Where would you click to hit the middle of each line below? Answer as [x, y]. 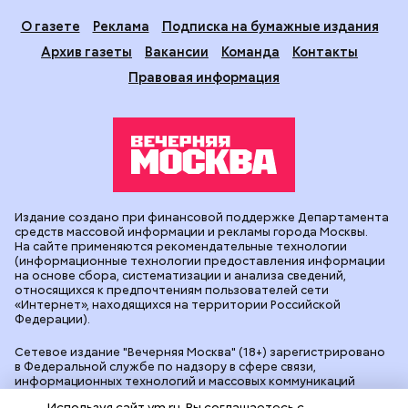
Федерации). [52, 319]
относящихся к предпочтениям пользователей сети [172, 290]
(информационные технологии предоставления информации [200, 260]
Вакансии [177, 52]
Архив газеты [87, 52]
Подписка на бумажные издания [270, 26]
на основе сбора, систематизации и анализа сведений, [180, 275]
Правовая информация [204, 77]
